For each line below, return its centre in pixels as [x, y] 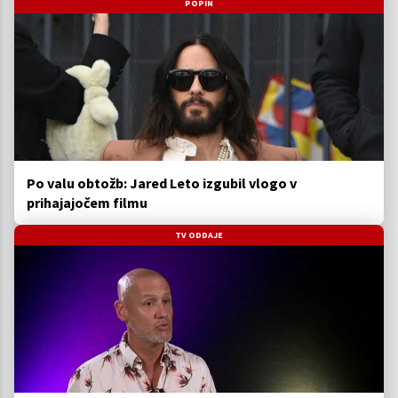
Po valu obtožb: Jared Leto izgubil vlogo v [162, 183]
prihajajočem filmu [87, 203]
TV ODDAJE [199, 235]
